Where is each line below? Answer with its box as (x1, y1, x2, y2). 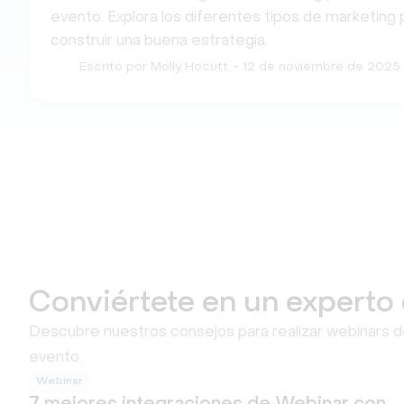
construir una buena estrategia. (50, 32, 268, 49)
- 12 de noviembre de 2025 (232, 59, 400, 74)
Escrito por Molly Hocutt (79, 59, 232, 74)
